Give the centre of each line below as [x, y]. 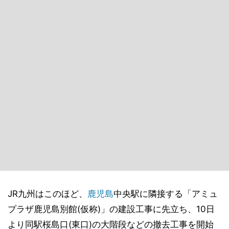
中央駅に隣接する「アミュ [166, 194]
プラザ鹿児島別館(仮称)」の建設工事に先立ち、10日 [111, 209]
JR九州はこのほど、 [48, 194]
